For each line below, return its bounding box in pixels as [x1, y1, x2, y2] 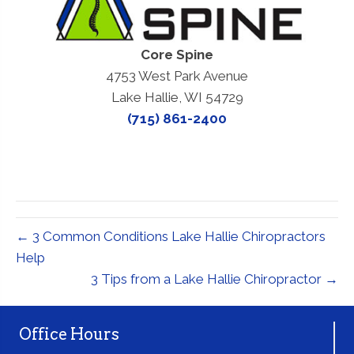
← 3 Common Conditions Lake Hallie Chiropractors [16, 228, 326, 245]
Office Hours [19, 325, 119, 345]
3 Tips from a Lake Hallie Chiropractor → [91, 271, 338, 288]
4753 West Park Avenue [106, 68, 248, 85]
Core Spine [141, 47, 213, 63]
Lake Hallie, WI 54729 [111, 89, 243, 106]
